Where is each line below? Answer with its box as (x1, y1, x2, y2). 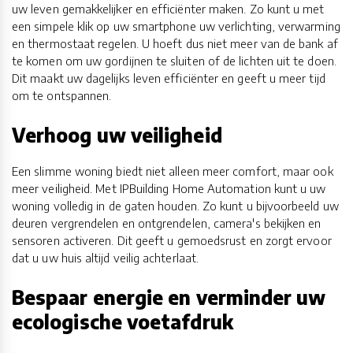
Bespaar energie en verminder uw (12, 285, 326, 310)
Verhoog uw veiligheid (12, 122, 222, 147)
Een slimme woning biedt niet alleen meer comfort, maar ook (12, 164, 333, 179)
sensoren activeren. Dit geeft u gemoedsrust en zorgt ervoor (12, 233, 332, 248)
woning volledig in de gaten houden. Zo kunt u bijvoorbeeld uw (12, 199, 339, 214)
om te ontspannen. (12, 87, 112, 102)
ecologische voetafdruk (12, 310, 233, 334)
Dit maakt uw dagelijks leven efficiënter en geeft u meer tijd (12, 70, 325, 85)
